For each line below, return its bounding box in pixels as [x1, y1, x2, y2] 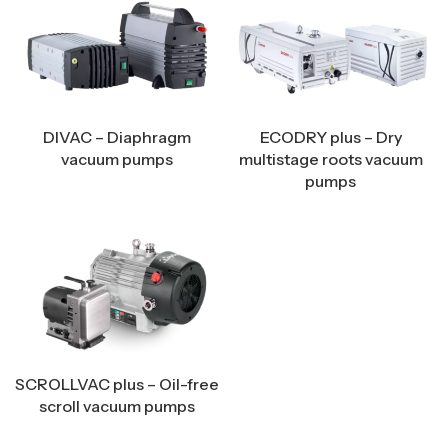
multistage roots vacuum [238, 149, 423, 170]
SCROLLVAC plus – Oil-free [15, 373, 219, 394]
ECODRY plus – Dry [259, 127, 402, 148]
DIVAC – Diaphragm [42, 127, 191, 148]
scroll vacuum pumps [38, 395, 195, 416]
